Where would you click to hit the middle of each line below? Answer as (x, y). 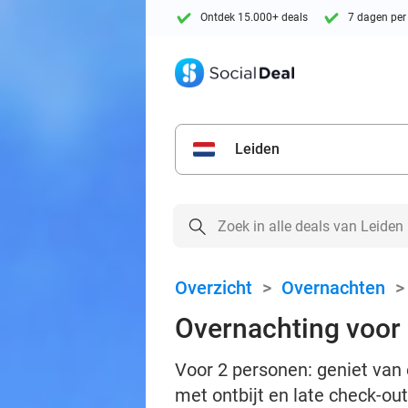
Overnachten (333, 288)
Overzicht (214, 288)
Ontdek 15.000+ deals (254, 18)
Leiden (257, 149)
